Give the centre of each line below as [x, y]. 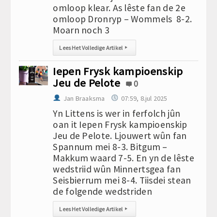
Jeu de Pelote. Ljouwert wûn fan [120, 136]
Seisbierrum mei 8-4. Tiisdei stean [122, 180]
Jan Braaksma [84, 98]
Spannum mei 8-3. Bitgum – [110, 147]
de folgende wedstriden [102, 191]
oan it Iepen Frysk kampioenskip [120, 124]
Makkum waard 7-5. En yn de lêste [124, 158]
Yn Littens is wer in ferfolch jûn [117, 113]
